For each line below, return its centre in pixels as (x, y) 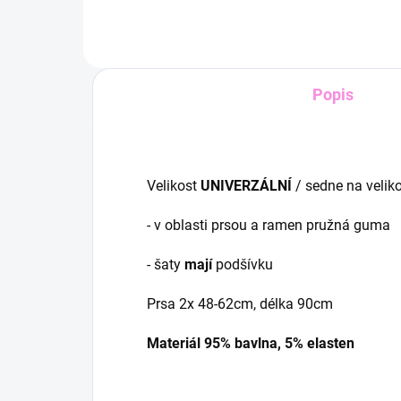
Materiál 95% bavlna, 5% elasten (252, 343)
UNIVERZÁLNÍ (246, 185)
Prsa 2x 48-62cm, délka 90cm (240, 303)
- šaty (166, 264)
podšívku (244, 264)
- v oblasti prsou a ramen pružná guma (270, 225)
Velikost (174, 185)
